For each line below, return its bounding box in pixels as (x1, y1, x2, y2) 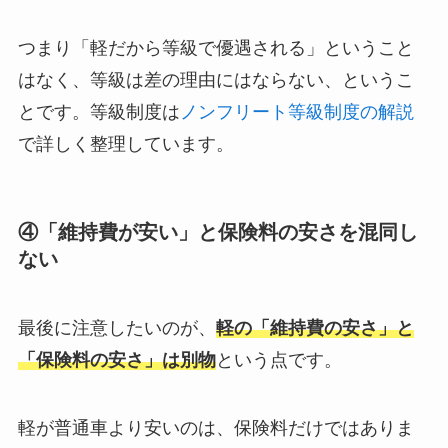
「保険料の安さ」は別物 (17, 350, 216, 371)
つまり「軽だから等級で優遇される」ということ (17, 37, 414, 58)
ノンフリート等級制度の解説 (179, 101, 414, 122)
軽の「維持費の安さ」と (215, 318, 414, 339)
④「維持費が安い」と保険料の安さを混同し (17, 221, 418, 244)
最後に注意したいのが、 (17, 318, 216, 339)
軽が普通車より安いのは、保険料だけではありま (17, 418, 414, 439)
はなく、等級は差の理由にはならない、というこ (17, 69, 414, 90)
